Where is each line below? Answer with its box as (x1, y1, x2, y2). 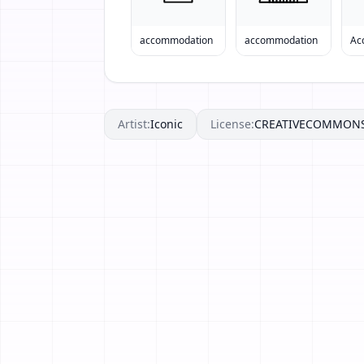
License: (210, 116, 254, 132)
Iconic (150, 116, 183, 132)
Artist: (118, 116, 150, 132)
